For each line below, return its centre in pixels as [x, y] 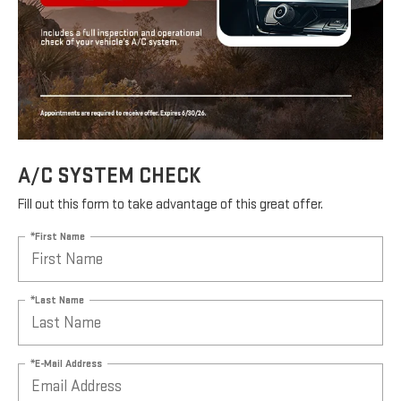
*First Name [58, 236]
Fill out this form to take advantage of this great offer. [171, 205]
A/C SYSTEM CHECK [110, 176]
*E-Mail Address [66, 363]
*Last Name [57, 300]
